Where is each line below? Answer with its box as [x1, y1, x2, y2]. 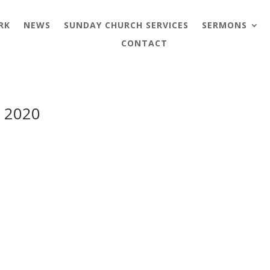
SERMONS [201, 19, 247, 31]
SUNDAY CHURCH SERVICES [63, 19, 189, 31]
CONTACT [121, 37, 168, 49]
